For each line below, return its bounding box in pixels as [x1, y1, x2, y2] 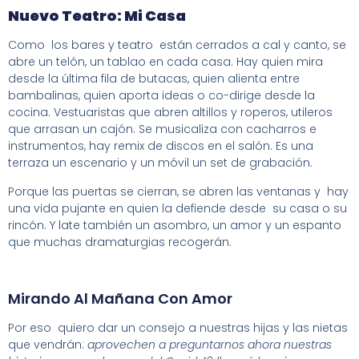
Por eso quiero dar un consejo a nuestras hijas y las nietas [8, 320, 348, 337]
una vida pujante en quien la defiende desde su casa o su [8, 200, 347, 216]
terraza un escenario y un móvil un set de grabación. [8, 155, 313, 171]
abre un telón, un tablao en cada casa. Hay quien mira [8, 54, 323, 71]
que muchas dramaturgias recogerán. [8, 233, 232, 250]
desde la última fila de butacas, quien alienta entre [8, 71, 300, 87]
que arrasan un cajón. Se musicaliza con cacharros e [8, 121, 317, 138]
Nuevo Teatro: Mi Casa [8, 6, 186, 26]
